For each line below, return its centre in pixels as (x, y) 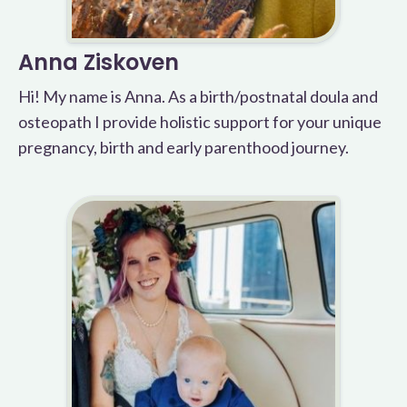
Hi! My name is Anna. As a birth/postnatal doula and (198, 96)
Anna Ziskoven (99, 62)
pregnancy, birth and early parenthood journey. (184, 147)
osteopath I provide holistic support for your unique (200, 122)
